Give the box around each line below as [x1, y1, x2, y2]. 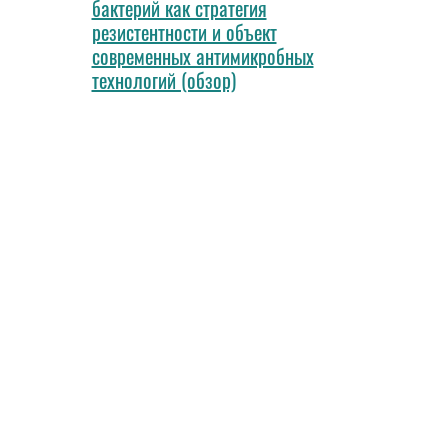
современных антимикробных [91, 41, 314, 72]
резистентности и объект [91, 17, 277, 48]
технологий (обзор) [91, 65, 236, 96]
